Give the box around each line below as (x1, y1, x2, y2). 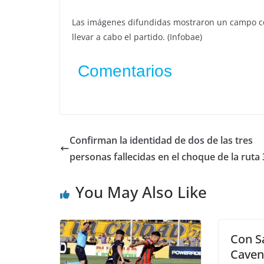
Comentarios (78, 62, 172, 81)
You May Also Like (75, 181, 207, 203)
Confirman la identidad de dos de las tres (70, 134, 253, 147)
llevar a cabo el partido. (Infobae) (72, 31, 202, 43)
